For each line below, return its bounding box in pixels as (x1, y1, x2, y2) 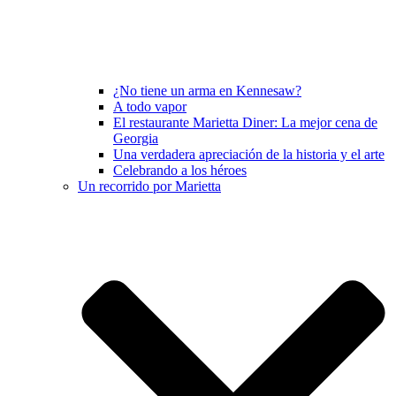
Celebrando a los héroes (113, 163, 247, 179)
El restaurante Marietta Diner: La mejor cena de (113, 115, 377, 131)
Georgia (113, 131, 158, 147)
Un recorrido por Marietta (78, 179, 221, 194)
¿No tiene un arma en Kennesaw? (113, 83, 301, 99)
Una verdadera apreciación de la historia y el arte (113, 147, 385, 163)
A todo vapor (113, 99, 187, 115)
